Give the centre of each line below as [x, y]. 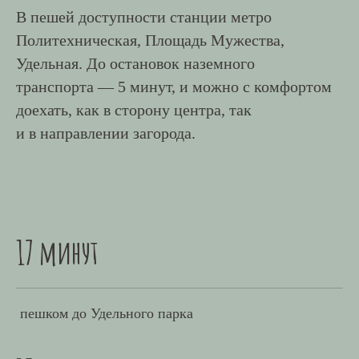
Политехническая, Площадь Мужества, [150, 40]
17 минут [57, 252]
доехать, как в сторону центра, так [134, 110]
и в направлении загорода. [106, 133]
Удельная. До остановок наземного [135, 63]
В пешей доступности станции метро [144, 17]
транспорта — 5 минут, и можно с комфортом [174, 87]
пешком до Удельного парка [105, 313]
